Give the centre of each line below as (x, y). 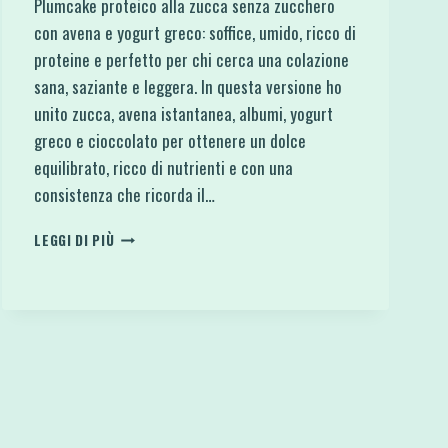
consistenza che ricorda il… (125, 194)
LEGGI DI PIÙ (74, 239)
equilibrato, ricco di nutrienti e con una (164, 167)
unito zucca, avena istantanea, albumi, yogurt (184, 113)
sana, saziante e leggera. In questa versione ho (188, 86)
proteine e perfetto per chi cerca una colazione (192, 59)
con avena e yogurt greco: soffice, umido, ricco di (195, 32)
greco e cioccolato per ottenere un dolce (170, 140)
